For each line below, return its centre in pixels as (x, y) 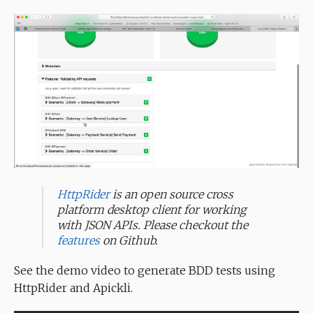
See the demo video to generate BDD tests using (145, 271)
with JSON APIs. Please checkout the (153, 225)
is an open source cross (172, 195)
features (79, 241)
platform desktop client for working (152, 210)
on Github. (129, 241)
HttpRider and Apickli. (73, 288)
